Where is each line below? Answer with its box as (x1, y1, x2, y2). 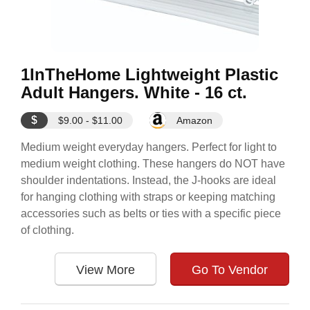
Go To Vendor (192, 263, 268, 277)
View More (76, 263, 135, 277)
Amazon (176, 115, 212, 126)
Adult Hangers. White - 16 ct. (21, 83, 247, 102)
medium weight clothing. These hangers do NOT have (21, 158, 285, 170)
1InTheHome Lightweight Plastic (21, 65, 278, 84)
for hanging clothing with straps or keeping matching (21, 191, 275, 203)
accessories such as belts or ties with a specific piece (21, 208, 281, 219)
